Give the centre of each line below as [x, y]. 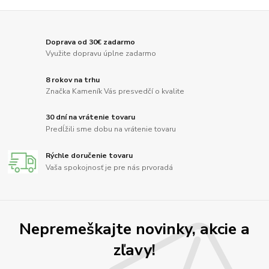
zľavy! [134, 250]
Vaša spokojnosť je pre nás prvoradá [110, 167]
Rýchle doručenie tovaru [89, 156]
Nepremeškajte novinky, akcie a [134, 229]
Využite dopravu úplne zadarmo [101, 54]
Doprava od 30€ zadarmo [91, 42]
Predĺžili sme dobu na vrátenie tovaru [111, 129]
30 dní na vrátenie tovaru [91, 117]
